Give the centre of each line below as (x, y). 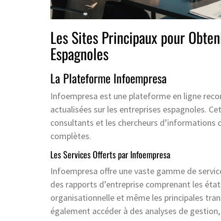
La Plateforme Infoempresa (109, 78)
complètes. (71, 136)
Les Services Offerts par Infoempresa (110, 155)
